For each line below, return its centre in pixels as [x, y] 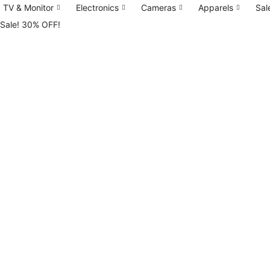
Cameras [158, 7]
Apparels [215, 7]
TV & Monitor [28, 7]
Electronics [97, 7]
